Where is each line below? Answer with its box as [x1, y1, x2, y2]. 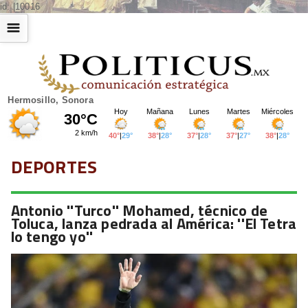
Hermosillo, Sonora [8, 94, 93, 105]
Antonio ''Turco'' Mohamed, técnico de [10, 198, 267, 222]
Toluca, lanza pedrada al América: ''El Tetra [10, 211, 297, 235]
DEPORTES [10, 153, 98, 180]
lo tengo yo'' [10, 224, 93, 248]
